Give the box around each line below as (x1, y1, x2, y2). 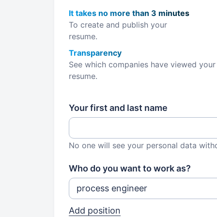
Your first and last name (69, 103, 168, 113)
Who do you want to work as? (69, 163, 191, 173)
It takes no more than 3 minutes (69, 8, 189, 18)
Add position (69, 205, 121, 216)
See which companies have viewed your (69, 60, 216, 69)
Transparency (69, 48, 122, 58)
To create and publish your (69, 20, 167, 30)
